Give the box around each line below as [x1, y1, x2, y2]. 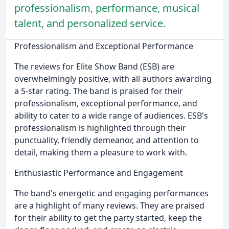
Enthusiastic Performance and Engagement [14, 167, 183, 178]
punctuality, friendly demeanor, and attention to [14, 134, 199, 146]
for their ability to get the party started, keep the [14, 212, 202, 223]
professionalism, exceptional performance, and [14, 97, 197, 109]
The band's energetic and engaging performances [14, 187, 209, 199]
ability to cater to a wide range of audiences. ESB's [14, 109, 208, 121]
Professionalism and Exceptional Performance [14, 40, 193, 52]
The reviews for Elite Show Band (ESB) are [14, 60, 174, 72]
